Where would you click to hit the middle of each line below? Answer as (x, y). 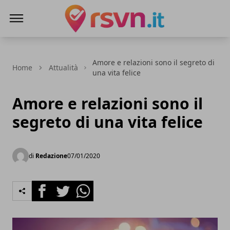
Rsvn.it (77, 39)
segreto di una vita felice (108, 122)
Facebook (50, 186)
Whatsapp (92, 186)
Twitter (66, 186)
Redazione (51, 156)
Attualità (63, 68)
